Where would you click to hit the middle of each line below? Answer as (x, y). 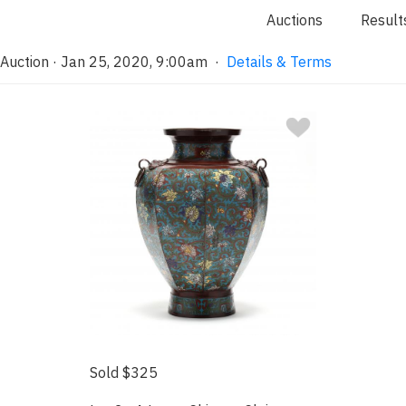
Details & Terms (279, 62)
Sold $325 (124, 372)
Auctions (295, 20)
